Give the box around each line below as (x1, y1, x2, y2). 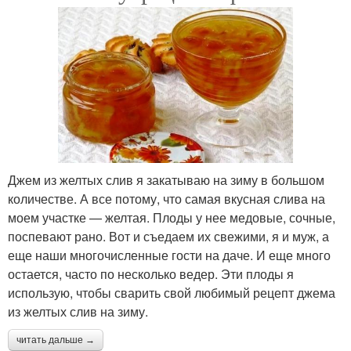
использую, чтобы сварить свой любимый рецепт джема (8, 284, 335, 302)
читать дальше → (16, 335, 95, 346)
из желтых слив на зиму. (8, 302, 148, 321)
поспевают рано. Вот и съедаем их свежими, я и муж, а (8, 227, 329, 246)
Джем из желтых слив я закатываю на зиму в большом (8, 171, 324, 190)
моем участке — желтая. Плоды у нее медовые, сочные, (8, 208, 335, 227)
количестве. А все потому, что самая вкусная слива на (8, 190, 325, 208)
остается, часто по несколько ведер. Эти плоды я (8, 265, 294, 284)
